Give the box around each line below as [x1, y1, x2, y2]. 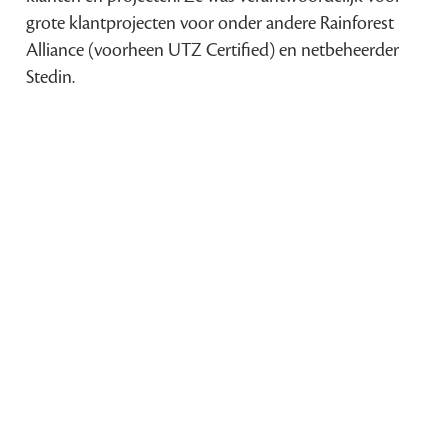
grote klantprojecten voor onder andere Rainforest [26, 10, 395, 35]
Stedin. [26, 64, 76, 89]
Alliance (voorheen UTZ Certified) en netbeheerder [26, 37, 400, 62]
